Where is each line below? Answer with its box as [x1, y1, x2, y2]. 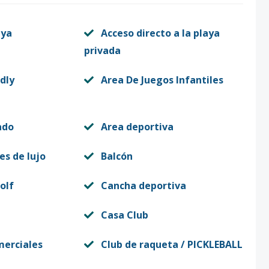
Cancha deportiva [100, 179, 186, 192]
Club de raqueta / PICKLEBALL [100, 238, 243, 251]
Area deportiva [100, 120, 174, 133]
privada [83, 44, 121, 57]
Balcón [100, 150, 133, 163]
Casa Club [100, 208, 148, 222]
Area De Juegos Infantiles [100, 73, 223, 86]
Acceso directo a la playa [100, 26, 220, 40]
